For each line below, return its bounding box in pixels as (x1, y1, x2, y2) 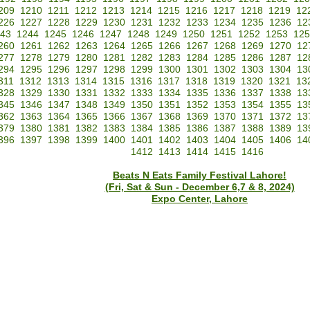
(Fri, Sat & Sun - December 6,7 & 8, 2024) (104, 182, 295, 193)
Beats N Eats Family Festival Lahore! (113, 170, 286, 181)
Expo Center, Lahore (152, 194, 248, 205)
